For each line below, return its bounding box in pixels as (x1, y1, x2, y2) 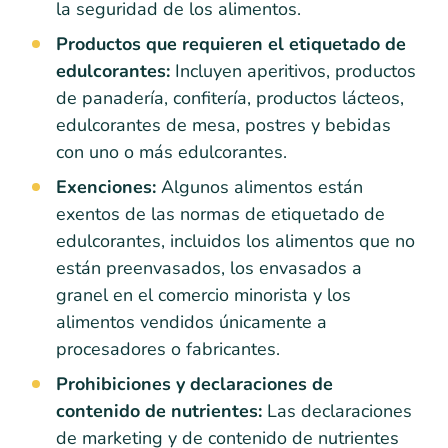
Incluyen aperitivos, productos (170, 58, 416, 83)
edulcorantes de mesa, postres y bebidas (56, 112, 391, 137)
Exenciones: (56, 174, 156, 199)
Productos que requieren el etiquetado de (56, 31, 406, 56)
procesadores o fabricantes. (56, 336, 280, 361)
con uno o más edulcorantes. (56, 139, 287, 164)
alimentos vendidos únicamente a (56, 309, 327, 334)
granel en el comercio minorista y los (56, 282, 351, 307)
